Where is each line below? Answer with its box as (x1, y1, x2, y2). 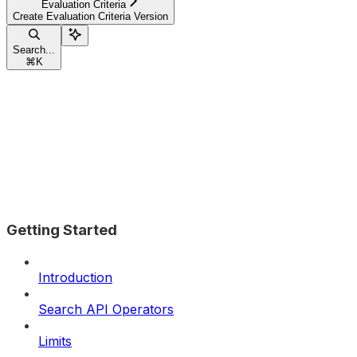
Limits (38, 333, 72, 350)
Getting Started (6, 220, 117, 239)
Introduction (38, 269, 112, 286)
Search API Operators (38, 301, 174, 318)
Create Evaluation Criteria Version (13, 10, 168, 22)
